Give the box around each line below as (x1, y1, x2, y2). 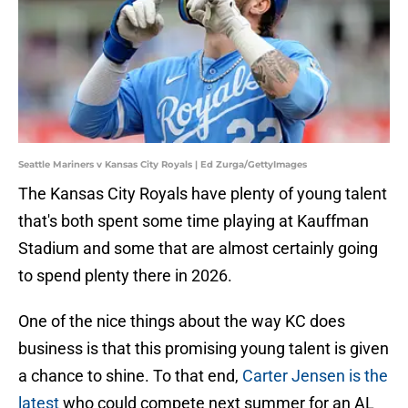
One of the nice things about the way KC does (18, 311, 345, 331)
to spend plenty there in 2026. (18, 266, 232, 286)
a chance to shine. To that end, (18, 366, 242, 386)
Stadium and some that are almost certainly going (18, 239, 378, 259)
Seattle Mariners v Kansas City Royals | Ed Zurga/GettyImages (18, 158, 307, 171)
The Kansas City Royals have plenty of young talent (18, 184, 387, 204)
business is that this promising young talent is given (18, 339, 389, 359)
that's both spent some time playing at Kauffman (18, 211, 369, 231)
